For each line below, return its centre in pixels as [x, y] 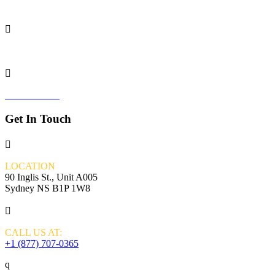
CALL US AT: [33, 232]
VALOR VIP [32, 95]
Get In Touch [38, 119]
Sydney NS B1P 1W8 [48, 188]
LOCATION [30, 166]
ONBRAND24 [35, 7]
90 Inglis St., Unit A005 [51, 177]
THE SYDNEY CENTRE [60, 51]
